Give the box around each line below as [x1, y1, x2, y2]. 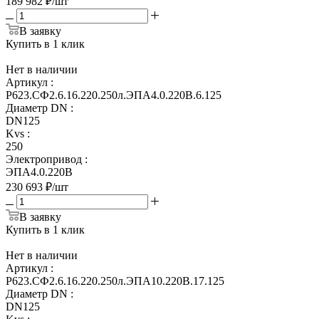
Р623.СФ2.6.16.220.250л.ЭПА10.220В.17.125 [6, 274, 224, 287]
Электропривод [6, 152, 82, 165]
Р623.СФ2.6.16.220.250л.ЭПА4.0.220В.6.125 [6, 88, 221, 101]
